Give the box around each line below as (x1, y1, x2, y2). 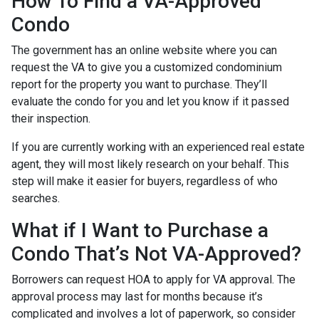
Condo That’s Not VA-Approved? (11, 241, 301, 266)
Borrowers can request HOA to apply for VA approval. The (11, 272, 296, 286)
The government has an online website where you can (11, 43, 277, 57)
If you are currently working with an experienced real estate (11, 140, 305, 154)
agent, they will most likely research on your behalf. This (11, 157, 289, 171)
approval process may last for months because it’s (11, 289, 263, 303)
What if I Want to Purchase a (11, 218, 268, 242)
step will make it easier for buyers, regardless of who (11, 174, 278, 188)
